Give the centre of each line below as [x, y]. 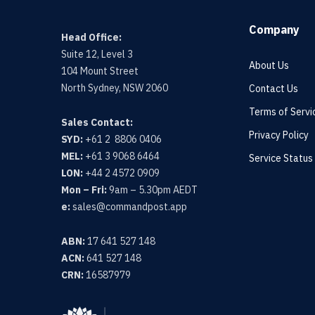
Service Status [281, 158]
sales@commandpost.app [129, 207]
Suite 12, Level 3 [97, 54]
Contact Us [274, 89]
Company [275, 30]
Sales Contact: [97, 122]
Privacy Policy [279, 135]
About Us [269, 65]
